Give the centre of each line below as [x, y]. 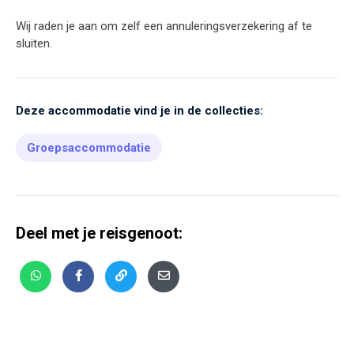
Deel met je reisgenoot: [99, 233]
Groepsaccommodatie [89, 148]
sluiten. [34, 44]
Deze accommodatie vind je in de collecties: [139, 111]
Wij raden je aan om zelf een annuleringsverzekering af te [164, 26]
